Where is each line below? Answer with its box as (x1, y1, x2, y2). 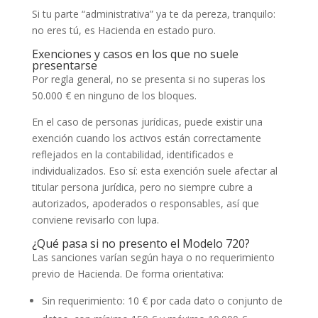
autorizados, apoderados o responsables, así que (31, 196, 259, 210)
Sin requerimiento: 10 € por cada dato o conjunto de (41, 293, 283, 307)
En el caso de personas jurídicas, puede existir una (31, 114, 263, 128)
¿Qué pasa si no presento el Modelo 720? (31, 235, 250, 251)
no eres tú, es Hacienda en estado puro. (31, 23, 216, 37)
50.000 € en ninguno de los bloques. (31, 88, 197, 102)
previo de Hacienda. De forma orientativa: (31, 266, 224, 280)
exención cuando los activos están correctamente (31, 131, 261, 145)
